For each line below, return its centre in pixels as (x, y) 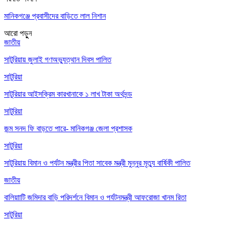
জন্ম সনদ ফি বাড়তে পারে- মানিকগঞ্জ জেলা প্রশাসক (68, 128)
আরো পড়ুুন (18, 33)
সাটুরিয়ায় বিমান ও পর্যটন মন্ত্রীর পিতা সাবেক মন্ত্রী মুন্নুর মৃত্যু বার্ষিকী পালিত (97, 163)
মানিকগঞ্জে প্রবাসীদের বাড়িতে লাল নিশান (55, 16)
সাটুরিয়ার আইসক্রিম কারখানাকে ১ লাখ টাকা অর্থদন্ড (68, 94)
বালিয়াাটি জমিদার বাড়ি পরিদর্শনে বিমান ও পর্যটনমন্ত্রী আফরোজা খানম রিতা (95, 197)
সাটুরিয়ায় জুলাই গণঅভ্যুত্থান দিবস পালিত (58, 59)
